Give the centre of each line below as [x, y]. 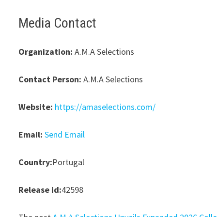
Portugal [69, 162]
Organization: [46, 52]
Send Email [65, 134]
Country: [36, 162]
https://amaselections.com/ [105, 107]
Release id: [40, 190]
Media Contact [58, 23]
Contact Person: [50, 79]
